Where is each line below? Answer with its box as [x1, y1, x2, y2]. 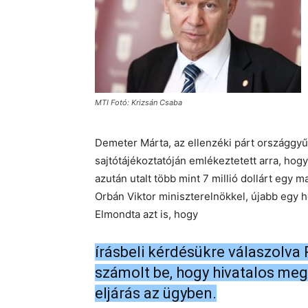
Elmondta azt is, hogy [95, 208, 198, 221]
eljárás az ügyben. [95, 285, 217, 302]
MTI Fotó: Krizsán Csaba [95, 98, 182, 107]
